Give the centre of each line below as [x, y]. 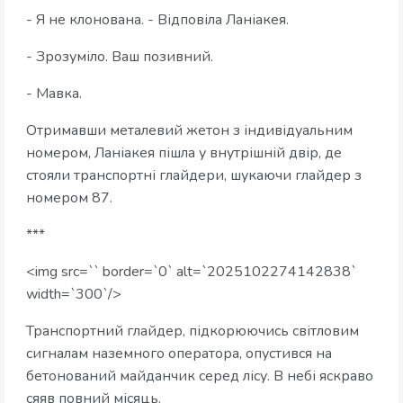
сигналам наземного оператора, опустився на [179, 354]
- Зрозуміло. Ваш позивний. [120, 57]
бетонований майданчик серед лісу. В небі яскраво [200, 376]
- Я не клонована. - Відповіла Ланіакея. [157, 20]
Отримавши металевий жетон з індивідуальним [189, 131]
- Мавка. [54, 94]
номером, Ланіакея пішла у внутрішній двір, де [184, 153]
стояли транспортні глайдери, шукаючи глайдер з [194, 176]
